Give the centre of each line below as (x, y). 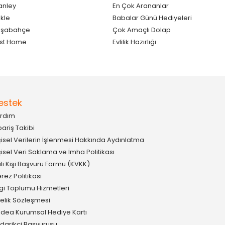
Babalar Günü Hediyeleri (152, 18)
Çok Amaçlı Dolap (142, 30)
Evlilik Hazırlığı (134, 42)
